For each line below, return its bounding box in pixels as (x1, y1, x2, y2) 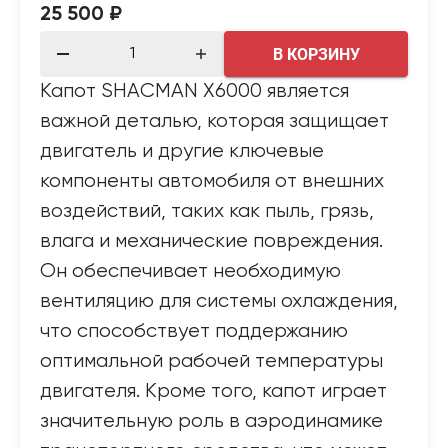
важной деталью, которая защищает (40, 111, 389, 132)
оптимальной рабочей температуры (40, 351, 383, 372)
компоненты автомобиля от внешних (40, 171, 384, 192)
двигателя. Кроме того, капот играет (40, 381, 387, 402)
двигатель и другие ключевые (40, 141, 324, 162)
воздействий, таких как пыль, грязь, (40, 201, 374, 222)
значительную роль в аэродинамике (40, 411, 383, 432)
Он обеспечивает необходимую (40, 261, 341, 282)
